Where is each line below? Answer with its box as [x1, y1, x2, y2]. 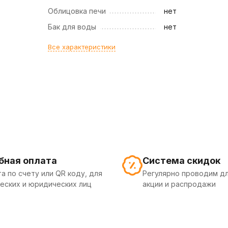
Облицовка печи [48, 7, 106, 15]
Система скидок [142, 155, 220, 166]
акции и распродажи [142, 180, 216, 188]
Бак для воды [48, 22, 97, 31]
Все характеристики [48, 43, 116, 51]
